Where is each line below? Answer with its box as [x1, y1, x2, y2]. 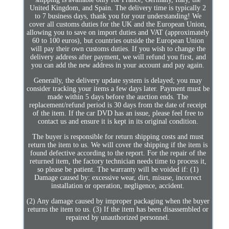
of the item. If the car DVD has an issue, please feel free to [32, 109, 203, 117]
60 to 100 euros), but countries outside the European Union [32, 36, 204, 44]
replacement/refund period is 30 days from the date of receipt [29, 101, 207, 109]
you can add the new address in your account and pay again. [31, 61, 205, 69]
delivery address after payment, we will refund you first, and [30, 53, 206, 61]
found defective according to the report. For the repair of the [30, 149, 206, 157]
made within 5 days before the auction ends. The [48, 93, 189, 101]
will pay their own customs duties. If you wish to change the [30, 44, 205, 53]
